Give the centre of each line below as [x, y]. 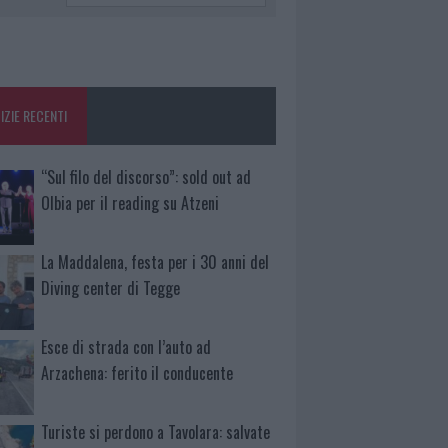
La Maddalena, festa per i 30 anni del [155, 262]
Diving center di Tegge [111, 288]
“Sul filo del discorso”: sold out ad [146, 177]
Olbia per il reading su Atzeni [130, 203]
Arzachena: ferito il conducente [137, 373]
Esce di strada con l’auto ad [126, 347]
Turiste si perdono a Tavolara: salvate [156, 431]
